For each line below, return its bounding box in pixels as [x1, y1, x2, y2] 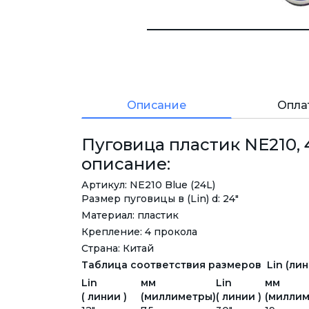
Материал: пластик [81, 209, 179, 222]
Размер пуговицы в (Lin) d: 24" [81, 192, 239, 206]
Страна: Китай [81, 242, 154, 255]
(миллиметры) [141, 290, 216, 303]
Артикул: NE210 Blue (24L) [81, 179, 215, 192]
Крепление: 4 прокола [81, 226, 197, 239]
